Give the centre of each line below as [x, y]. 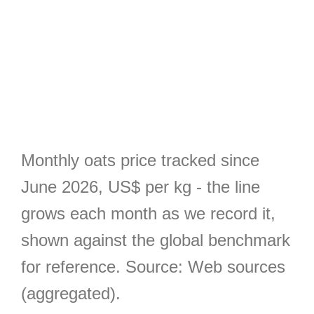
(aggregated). [71, 293]
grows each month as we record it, [148, 213]
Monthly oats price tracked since [140, 160]
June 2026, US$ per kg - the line [141, 187]
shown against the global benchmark [156, 240]
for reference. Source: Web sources [153, 267]
